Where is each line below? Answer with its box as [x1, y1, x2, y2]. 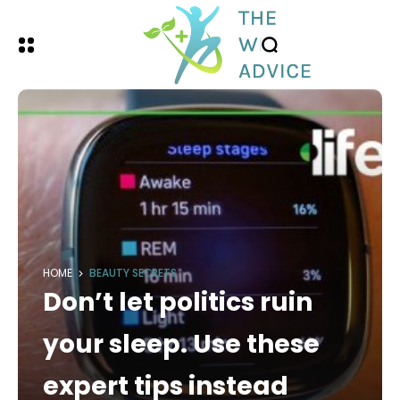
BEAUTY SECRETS [89, 266, 177, 280]
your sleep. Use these [43, 327, 320, 362]
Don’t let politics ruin [43, 285, 312, 320]
